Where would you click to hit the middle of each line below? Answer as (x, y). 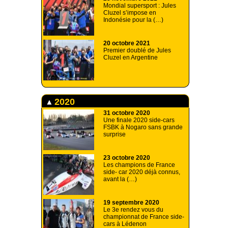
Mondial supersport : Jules (140, 6)
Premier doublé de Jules (137, 51)
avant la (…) (120, 179)
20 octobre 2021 (127, 44)
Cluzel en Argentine (131, 58)
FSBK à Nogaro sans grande (143, 127)
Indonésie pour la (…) (133, 20)
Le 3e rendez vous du (133, 210)
